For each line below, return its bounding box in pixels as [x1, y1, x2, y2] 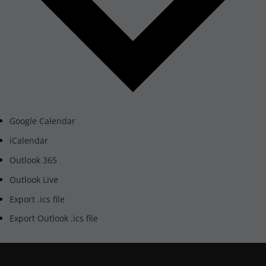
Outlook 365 [9, 154, 57, 166]
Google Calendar [9, 115, 75, 127]
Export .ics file [9, 193, 65, 205]
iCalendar [9, 135, 48, 147]
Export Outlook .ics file [9, 213, 98, 224]
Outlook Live [9, 173, 58, 185]
